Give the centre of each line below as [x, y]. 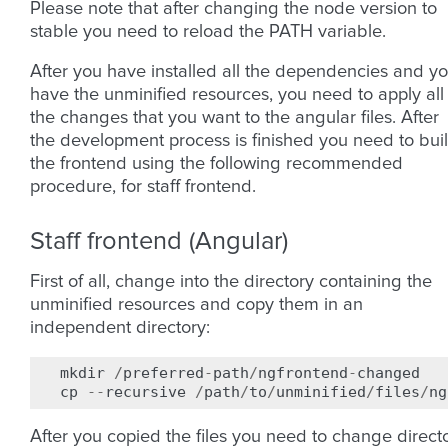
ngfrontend [303, 373]
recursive [145, 392]
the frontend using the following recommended [216, 164]
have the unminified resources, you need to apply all [237, 95]
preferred [163, 373]
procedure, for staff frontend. [143, 187]
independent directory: [120, 328]
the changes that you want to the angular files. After [234, 118]
